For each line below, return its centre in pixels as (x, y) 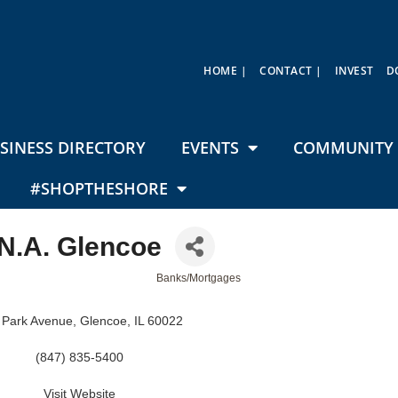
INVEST (354, 71)
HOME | (226, 71)
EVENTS (210, 148)
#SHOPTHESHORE (99, 189)
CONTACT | (291, 71)
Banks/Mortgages (199, 279)
